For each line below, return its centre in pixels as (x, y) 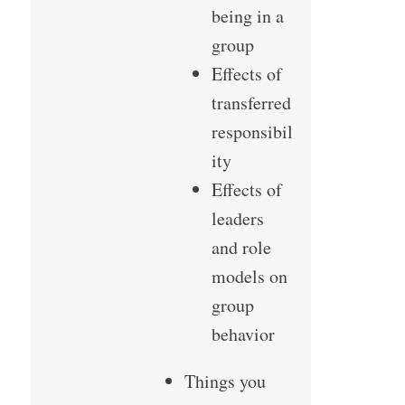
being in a (247, 16)
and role (241, 248)
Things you (225, 381)
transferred (251, 103)
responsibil (252, 132)
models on (249, 277)
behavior (243, 334)
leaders (237, 219)
